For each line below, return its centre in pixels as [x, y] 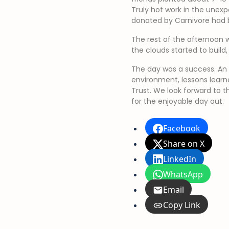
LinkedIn [180, 159]
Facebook [182, 128]
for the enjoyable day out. [178, 101]
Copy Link [182, 205]
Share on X [184, 144]
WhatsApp [183, 174]
